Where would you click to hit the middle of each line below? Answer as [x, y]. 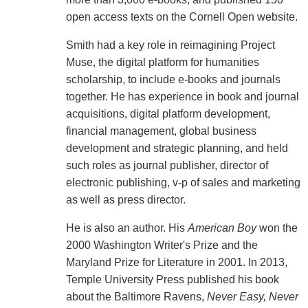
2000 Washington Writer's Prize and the [162, 245]
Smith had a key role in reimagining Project [170, 45]
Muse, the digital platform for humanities [162, 62]
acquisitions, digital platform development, [168, 113]
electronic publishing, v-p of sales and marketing [183, 182]
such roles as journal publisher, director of [167, 165]
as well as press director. [125, 199]
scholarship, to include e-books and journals [173, 79]
